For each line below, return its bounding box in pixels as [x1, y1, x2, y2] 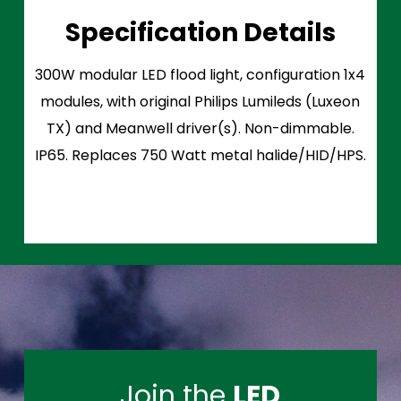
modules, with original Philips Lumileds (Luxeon [40, 90, 361, 112]
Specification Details [64, 14, 336, 50]
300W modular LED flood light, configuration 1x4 [35, 64, 366, 85]
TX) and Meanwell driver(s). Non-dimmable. [46, 117, 354, 139]
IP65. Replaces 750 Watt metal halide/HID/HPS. [34, 144, 366, 166]
